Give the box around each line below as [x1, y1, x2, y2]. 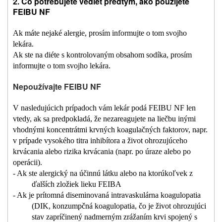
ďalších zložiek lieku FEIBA [31, 180, 121, 189]
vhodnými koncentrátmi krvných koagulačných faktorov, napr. [13, 125, 208, 134]
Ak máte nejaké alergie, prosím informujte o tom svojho [13, 29, 187, 38]
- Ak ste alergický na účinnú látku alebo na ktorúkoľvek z [13, 169, 193, 178]
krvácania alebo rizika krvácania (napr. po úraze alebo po [13, 147, 191, 156]
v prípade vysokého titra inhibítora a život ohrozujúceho [13, 136, 187, 145]
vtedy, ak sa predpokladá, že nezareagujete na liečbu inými [13, 114, 196, 123]
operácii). [13, 158, 42, 167]
